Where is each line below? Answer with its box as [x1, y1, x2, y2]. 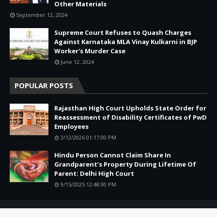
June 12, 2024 [61, 58, 94, 65]
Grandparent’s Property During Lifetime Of [54, 159, 196, 169]
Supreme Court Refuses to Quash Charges [54, 28, 191, 37]
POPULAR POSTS [15, 80, 73, 90]
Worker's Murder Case [54, 46, 125, 55]
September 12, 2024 [16, 11, 67, 18]
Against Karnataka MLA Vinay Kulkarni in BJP [54, 37, 197, 46]
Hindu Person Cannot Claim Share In [54, 150, 171, 159]
